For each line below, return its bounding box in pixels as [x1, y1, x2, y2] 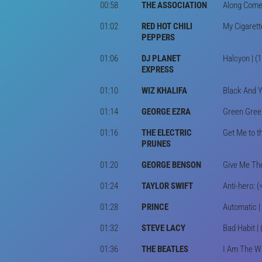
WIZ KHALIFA [142, 85, 187, 96]
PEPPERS [142, 32, 175, 43]
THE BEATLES [142, 243, 188, 254]
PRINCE [142, 201, 168, 212]
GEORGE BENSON [142, 159, 201, 170]
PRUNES [142, 138, 171, 149]
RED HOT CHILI [142, 20, 192, 32]
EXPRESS [142, 64, 174, 75]
